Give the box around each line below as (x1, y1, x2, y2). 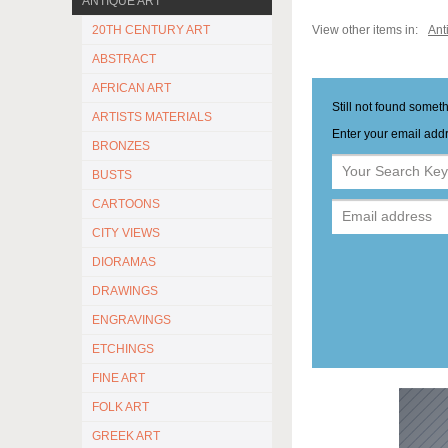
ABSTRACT (92, 52, 156, 66)
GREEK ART (92, 429, 160, 443)
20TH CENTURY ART (92, 23, 210, 37)
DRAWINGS (92, 284, 158, 298)
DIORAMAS (92, 255, 156, 269)
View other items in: (312, 23, 418, 38)
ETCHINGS (92, 342, 154, 356)
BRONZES (92, 139, 150, 153)
